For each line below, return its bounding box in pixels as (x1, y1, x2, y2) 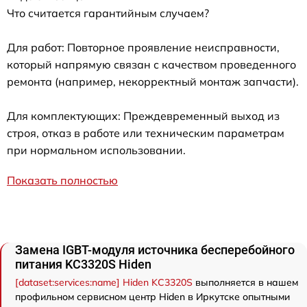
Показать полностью (7, 173, 118, 188)
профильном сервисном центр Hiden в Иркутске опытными (15, 291, 290, 304)
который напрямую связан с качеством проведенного (7, 58, 296, 72)
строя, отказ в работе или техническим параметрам (7, 126, 284, 140)
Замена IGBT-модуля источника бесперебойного (15, 243, 295, 258)
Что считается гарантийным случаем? (7, 6, 209, 21)
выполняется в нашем (193, 276, 298, 289)
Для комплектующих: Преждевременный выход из (7, 109, 280, 123)
